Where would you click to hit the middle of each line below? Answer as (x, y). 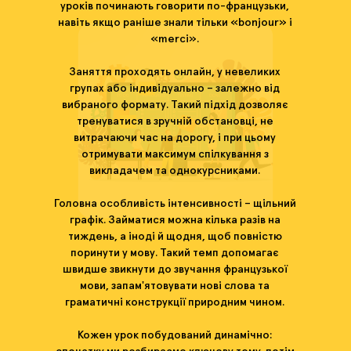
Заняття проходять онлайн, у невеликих (175, 72)
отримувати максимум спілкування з (175, 154)
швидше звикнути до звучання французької (175, 270)
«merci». (175, 39)
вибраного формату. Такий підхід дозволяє (175, 105)
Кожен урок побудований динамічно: (175, 335)
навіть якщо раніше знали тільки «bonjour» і (175, 23)
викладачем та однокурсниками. (175, 171)
